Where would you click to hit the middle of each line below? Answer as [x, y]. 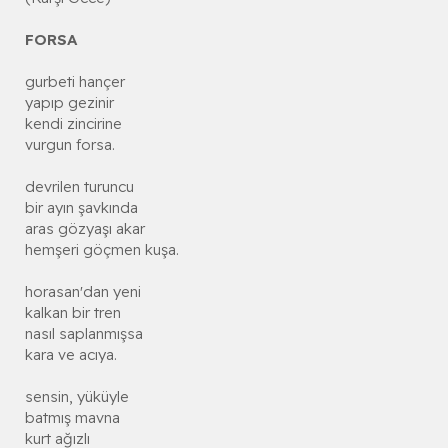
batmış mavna [72, 418]
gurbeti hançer [75, 82]
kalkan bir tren [73, 313]
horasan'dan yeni [83, 292]
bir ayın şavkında [81, 208]
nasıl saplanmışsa [84, 334]
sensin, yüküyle [77, 397]
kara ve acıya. [71, 355]
